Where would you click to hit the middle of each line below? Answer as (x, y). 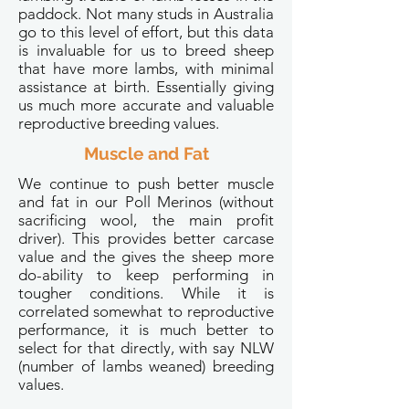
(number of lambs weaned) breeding (146, 366)
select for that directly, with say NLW (146, 348)
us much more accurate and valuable (146, 105)
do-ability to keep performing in (146, 275)
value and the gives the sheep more (146, 257)
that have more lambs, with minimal (146, 68)
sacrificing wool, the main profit (146, 220)
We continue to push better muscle (146, 184)
